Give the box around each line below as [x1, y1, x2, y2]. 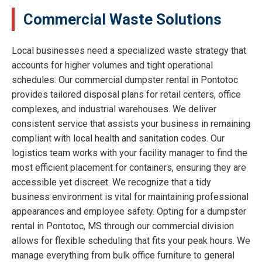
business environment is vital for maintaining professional [12, 191, 249, 203]
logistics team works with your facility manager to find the [12, 147, 247, 159]
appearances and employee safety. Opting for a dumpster [12, 206, 246, 218]
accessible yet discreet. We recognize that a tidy [12, 177, 211, 188]
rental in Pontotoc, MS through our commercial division [12, 220, 234, 232]
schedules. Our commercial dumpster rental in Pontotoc [12, 74, 238, 86]
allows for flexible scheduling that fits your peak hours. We [12, 235, 250, 247]
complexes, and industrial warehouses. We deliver [12, 104, 216, 115]
